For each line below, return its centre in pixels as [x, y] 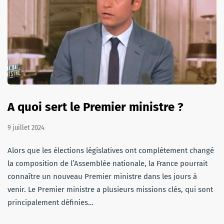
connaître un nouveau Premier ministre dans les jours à [102, 176]
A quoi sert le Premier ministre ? [95, 107]
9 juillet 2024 [26, 127]
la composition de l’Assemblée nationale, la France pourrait [107, 163]
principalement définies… [50, 202]
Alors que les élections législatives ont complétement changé [111, 150]
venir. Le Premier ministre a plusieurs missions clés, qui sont [110, 189]
